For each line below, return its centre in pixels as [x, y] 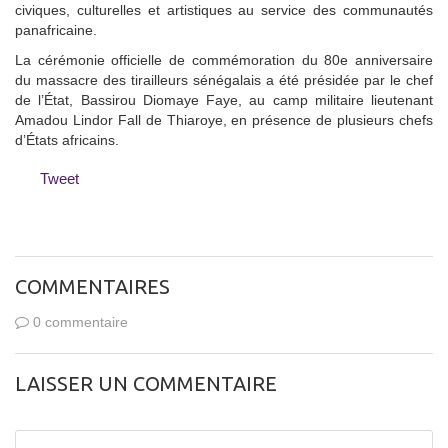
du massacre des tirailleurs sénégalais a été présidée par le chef [224, 79]
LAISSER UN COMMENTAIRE [146, 383]
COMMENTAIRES [92, 286]
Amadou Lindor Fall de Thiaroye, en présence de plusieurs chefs [224, 119]
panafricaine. [56, 29]
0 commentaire [78, 321]
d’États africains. [67, 139]
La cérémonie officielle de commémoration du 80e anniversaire [224, 59]
